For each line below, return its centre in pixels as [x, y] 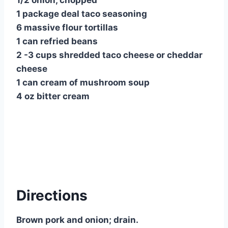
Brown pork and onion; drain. [77, 220]
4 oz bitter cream [53, 96]
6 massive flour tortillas [67, 28]
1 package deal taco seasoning [82, 14]
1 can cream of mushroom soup [83, 83]
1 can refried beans [57, 41]
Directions [52, 196]
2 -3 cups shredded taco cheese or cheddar [109, 55]
